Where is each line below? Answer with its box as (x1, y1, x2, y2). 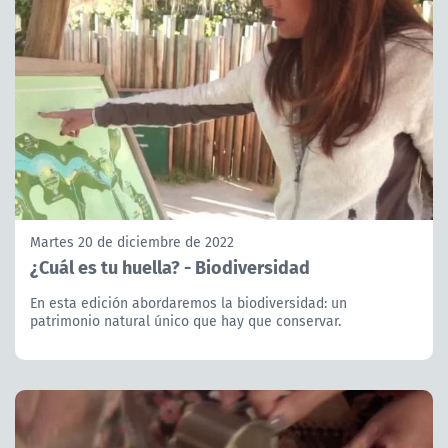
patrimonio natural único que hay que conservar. (30, 311, 341, 332)
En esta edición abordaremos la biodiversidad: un (30, 293, 347, 314)
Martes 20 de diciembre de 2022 (30, 232, 234, 253)
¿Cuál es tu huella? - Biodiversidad (30, 253, 310, 281)
